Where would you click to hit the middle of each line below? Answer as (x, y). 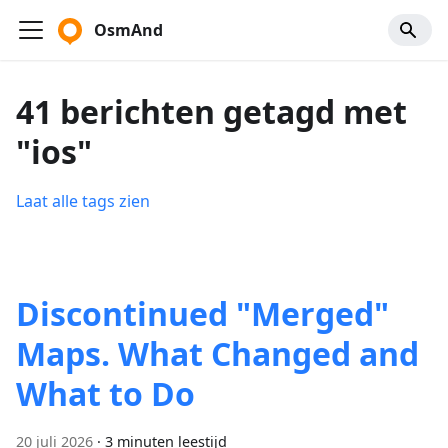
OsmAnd (128, 30)
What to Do (105, 393)
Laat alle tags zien (83, 201)
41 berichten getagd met (211, 111)
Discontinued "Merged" (202, 313)
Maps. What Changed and (217, 353)
